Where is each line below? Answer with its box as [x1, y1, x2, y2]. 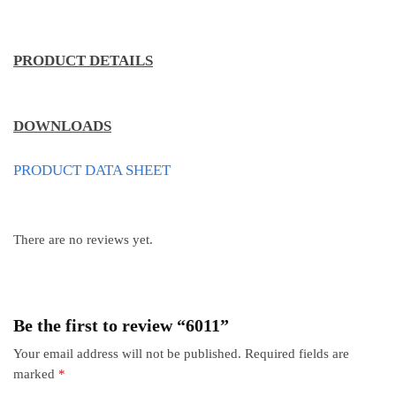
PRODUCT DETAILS [13, 51, 153, 69]
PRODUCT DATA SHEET [13, 161, 171, 179]
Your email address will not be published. [13, 346, 241, 362]
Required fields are [245, 346, 349, 362]
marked [13, 367, 58, 382]
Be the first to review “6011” [13, 316, 229, 336]
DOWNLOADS [13, 117, 111, 134]
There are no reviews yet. [13, 232, 153, 247]
